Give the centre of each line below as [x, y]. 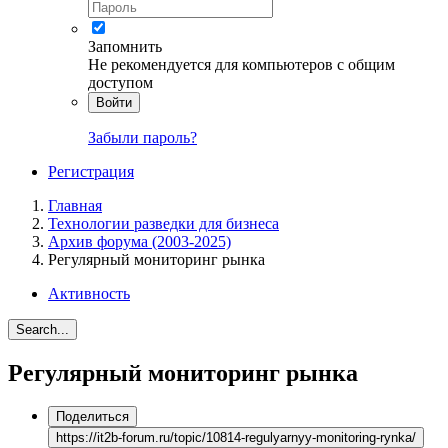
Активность [89, 293]
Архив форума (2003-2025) [139, 241]
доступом [120, 82]
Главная [75, 205]
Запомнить [125, 46]
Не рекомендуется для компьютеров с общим [241, 64]
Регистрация [91, 171]
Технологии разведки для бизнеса [163, 223]
